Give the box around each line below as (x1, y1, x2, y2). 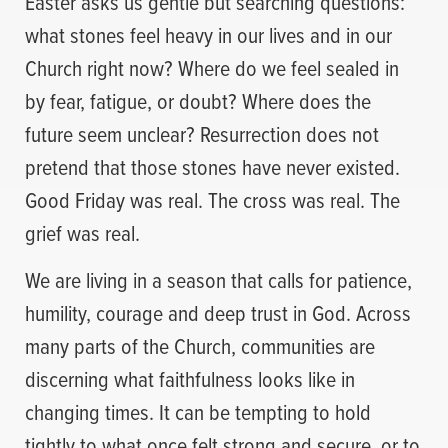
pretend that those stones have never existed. (25, 150, 400, 182)
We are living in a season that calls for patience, (25, 264, 412, 296)
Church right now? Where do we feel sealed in (25, 51, 399, 83)
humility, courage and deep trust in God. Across (25, 297, 411, 329)
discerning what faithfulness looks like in (25, 363, 355, 395)
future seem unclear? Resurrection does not (25, 117, 379, 149)
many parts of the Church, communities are (25, 330, 375, 362)
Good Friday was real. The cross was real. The (25, 183, 400, 215)
